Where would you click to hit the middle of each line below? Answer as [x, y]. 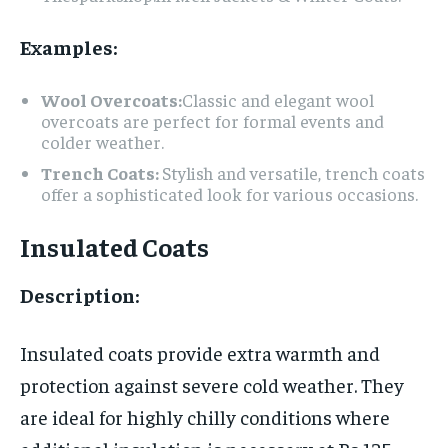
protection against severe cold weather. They [212, 384]
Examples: [68, 46]
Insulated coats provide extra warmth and [200, 352]
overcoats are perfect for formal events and [212, 120]
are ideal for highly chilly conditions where [205, 416]
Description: [79, 294]
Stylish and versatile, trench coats [293, 172]
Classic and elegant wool [278, 99]
